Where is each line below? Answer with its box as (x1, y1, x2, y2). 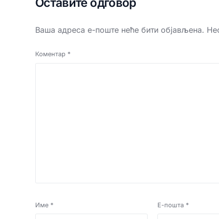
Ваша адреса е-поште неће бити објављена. (35, 25, 204, 35)
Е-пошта (157, 201, 186, 209)
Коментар (35, 50, 67, 58)
